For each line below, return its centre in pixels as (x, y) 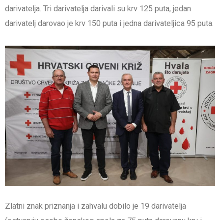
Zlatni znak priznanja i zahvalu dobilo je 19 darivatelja (96, 206)
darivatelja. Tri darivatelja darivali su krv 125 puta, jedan (98, 9)
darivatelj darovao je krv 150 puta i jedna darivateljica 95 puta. (109, 24)
